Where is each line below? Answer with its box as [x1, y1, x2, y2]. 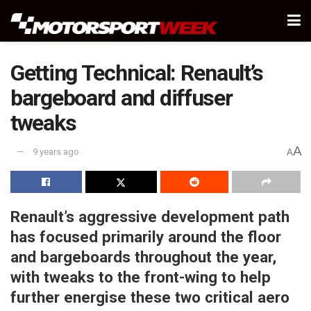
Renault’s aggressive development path [10, 207, 289, 226]
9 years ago [33, 146, 79, 158]
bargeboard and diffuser [10, 85, 233, 111]
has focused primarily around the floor [10, 227, 281, 246]
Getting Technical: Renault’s [10, 60, 264, 86]
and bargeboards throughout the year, [10, 247, 276, 266]
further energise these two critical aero [10, 287, 289, 306]
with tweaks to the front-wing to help [10, 267, 271, 286]
